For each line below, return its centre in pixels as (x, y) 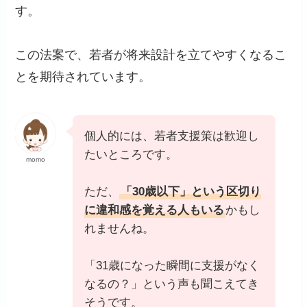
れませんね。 (120, 229)
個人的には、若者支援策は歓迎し (172, 136)
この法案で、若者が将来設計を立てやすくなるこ (151, 55)
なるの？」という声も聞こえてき (172, 284)
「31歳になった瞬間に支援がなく (172, 266)
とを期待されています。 (83, 77)
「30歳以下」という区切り (191, 192)
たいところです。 (131, 155)
